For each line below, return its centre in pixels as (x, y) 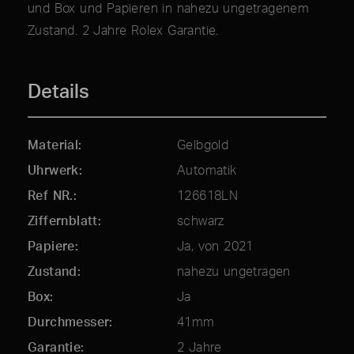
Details (58, 91)
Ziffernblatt (63, 221)
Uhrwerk (53, 170)
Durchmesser (69, 322)
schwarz (201, 221)
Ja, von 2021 (215, 246)
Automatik (207, 170)
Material (53, 145)
